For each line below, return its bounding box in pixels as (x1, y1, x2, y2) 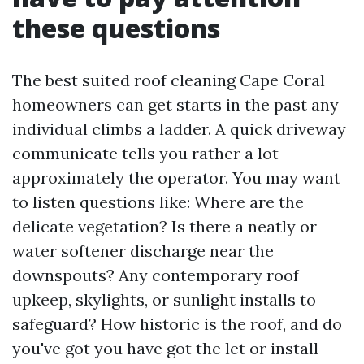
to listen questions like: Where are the (12, 192, 304, 212)
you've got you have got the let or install (12, 338, 318, 358)
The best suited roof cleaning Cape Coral (12, 70, 325, 90)
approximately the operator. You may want (12, 167, 340, 188)
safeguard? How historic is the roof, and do (12, 314, 342, 334)
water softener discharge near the (12, 240, 274, 261)
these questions (12, 11, 220, 45)
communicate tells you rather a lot (12, 143, 279, 163)
